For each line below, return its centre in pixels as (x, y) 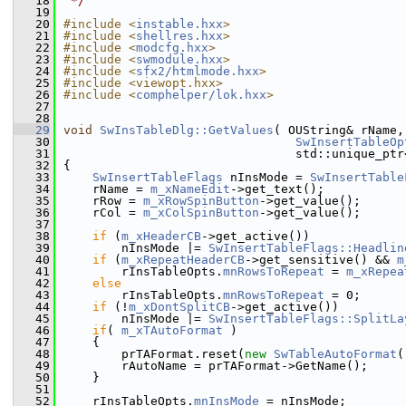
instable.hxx (179, 24)
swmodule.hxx (179, 59)
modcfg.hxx (172, 48)
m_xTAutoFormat (172, 330)
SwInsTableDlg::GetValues (187, 130)
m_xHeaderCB (161, 236)
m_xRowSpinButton (201, 201)
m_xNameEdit (190, 189)
